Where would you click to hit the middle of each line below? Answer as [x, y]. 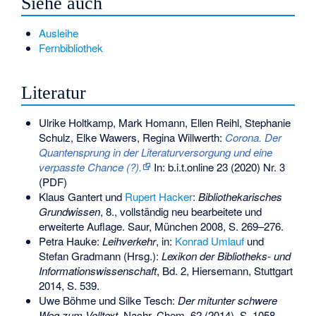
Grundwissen [69, 212]
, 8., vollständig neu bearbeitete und [181, 212]
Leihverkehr [129, 241]
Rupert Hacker [158, 197]
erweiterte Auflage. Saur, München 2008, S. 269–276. [161, 226]
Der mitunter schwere [227, 300]
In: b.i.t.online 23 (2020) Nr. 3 [218, 167]
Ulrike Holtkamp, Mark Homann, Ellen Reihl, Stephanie [164, 123]
